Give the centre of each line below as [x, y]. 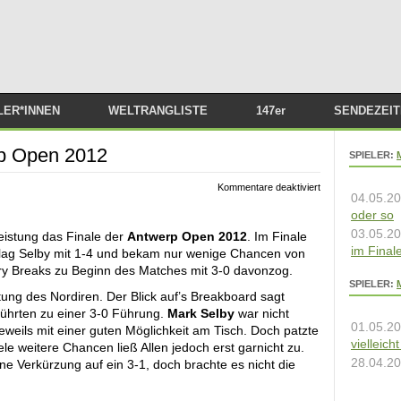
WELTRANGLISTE [158, 111]
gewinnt [336, 221]
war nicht [262, 313]
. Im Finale [277, 236]
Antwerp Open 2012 [187, 236]
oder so [372, 215]
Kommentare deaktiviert [269, 187]
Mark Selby [201, 313]
